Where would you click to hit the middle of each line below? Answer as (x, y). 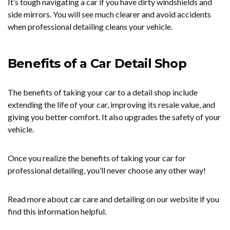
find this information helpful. (58, 211)
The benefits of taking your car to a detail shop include (103, 92)
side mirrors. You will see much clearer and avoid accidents (109, 14)
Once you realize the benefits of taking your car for (97, 158)
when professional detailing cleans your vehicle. (92, 26)
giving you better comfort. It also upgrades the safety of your (114, 117)
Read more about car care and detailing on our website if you (113, 199)
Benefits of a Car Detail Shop (100, 63)
